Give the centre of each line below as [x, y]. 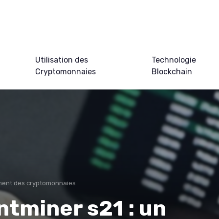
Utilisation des [61, 60]
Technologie [174, 60]
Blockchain [172, 71]
